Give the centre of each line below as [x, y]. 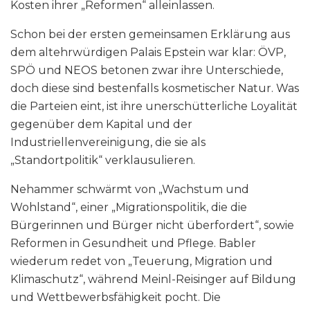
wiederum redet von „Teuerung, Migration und [142, 262]
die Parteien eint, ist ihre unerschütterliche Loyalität [154, 107]
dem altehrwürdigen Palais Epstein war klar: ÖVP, [148, 53]
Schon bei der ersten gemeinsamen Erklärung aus [150, 35]
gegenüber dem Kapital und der [101, 125]
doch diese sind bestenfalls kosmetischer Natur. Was [155, 89]
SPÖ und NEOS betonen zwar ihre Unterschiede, [147, 71]
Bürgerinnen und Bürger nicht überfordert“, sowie [152, 226]
